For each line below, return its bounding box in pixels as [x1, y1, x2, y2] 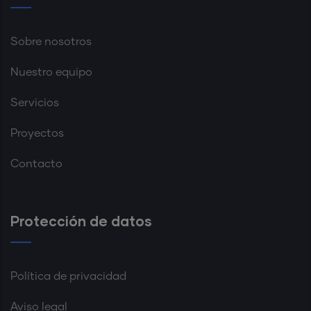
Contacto [10, 158, 62, 169]
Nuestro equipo [10, 66, 92, 78]
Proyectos [10, 127, 64, 139]
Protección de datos [10, 212, 152, 229]
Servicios [10, 96, 59, 108]
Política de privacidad [10, 270, 126, 282]
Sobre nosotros [10, 35, 92, 47]
